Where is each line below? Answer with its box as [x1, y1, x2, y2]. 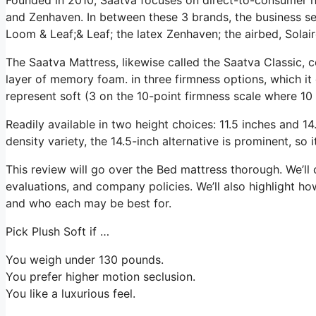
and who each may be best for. [6, 195, 171, 210]
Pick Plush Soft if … [6, 224, 109, 238]
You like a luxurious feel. [6, 286, 135, 300]
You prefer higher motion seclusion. [6, 269, 195, 284]
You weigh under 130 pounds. [6, 252, 164, 267]
